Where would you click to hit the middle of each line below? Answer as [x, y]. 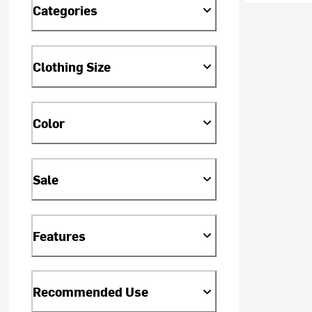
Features [60, 235]
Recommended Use [91, 292]
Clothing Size [72, 66]
